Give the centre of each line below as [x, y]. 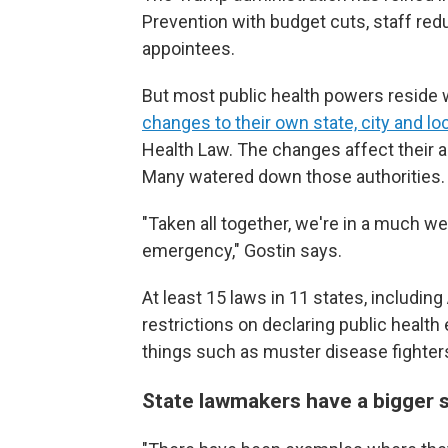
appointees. [188, 49]
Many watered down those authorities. [293, 177]
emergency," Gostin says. [242, 251]
